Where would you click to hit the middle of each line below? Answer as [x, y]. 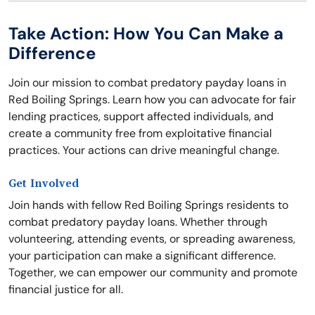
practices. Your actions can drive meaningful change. [144, 150]
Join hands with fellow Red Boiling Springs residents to [148, 205]
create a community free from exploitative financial [140, 134]
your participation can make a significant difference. [142, 256]
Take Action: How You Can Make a [146, 34]
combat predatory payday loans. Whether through [138, 222]
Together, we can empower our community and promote [153, 273]
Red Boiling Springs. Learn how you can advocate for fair [152, 100]
